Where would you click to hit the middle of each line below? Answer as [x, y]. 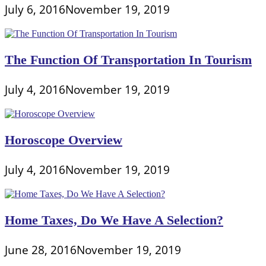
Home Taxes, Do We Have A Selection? [114, 220]
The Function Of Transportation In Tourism [128, 60]
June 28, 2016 [41, 249]
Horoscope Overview [64, 140]
